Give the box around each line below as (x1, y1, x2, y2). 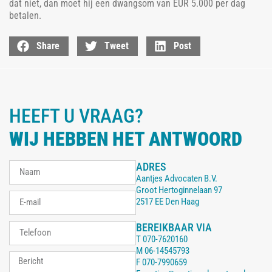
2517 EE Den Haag (136, 195, 199, 207)
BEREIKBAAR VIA (136, 221, 212, 234)
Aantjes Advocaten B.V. (136, 172, 217, 184)
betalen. (9, 9, 41, 21)
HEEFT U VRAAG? (9, 104, 143, 127)
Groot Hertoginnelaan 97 (136, 184, 222, 195)
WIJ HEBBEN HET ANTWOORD (9, 127, 242, 151)
